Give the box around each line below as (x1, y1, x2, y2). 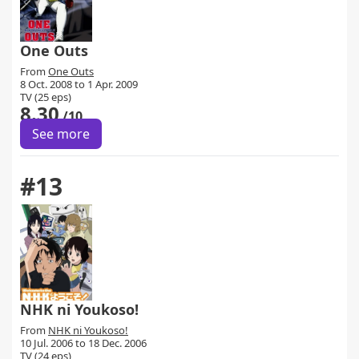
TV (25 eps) (20, 90, 71, 104)
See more (32, 125, 90, 143)
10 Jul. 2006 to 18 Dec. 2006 (20, 336, 147, 350)
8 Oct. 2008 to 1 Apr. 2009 (20, 77, 138, 91)
